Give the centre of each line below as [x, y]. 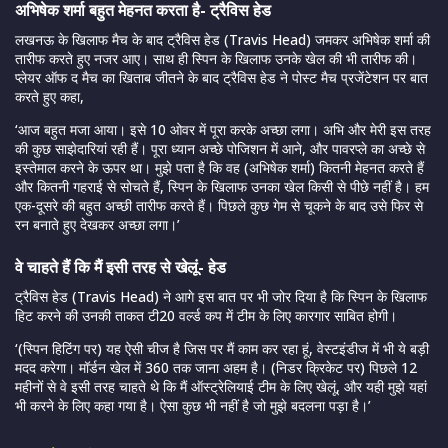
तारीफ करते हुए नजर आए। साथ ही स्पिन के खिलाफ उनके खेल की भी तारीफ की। [216, 59]
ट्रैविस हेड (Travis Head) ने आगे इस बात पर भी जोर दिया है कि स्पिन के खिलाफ [221, 297]
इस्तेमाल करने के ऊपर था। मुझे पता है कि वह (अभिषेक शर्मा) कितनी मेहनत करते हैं [219, 168]
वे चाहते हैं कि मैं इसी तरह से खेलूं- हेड [120, 267]
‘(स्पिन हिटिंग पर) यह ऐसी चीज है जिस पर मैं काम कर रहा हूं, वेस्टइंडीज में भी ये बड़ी [222, 349]
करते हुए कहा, [51, 97]
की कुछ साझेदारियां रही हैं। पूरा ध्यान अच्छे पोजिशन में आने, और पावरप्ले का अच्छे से [220, 149]
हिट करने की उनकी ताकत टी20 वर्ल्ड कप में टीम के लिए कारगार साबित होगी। [206, 316]
